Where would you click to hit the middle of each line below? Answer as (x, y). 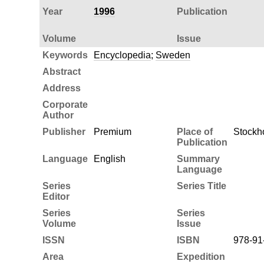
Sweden (173, 55)
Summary (198, 159)
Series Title (201, 186)
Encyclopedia (122, 55)
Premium (112, 131)
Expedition (201, 256)
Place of (194, 131)
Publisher (64, 131)
